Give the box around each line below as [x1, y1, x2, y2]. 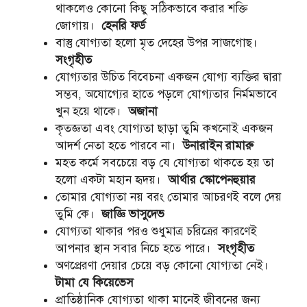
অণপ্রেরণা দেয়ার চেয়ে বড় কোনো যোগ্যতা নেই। [56, 258, 272, 273]
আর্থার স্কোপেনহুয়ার [168, 173, 256, 188]
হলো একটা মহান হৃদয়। [56, 173, 168, 188]
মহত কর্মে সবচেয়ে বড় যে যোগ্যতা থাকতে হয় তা [56, 156, 274, 171]
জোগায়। [56, 19, 101, 34]
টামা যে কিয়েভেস [56, 275, 134, 291]
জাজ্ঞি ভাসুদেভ [101, 207, 164, 222]
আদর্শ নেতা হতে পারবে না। [56, 138, 183, 153]
